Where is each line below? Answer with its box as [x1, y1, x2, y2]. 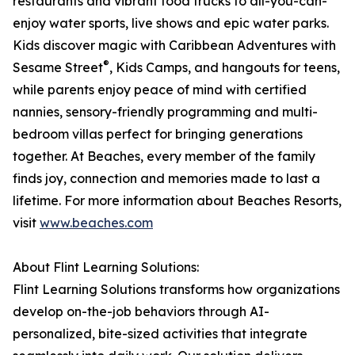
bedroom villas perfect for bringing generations [13, 126, 303, 143]
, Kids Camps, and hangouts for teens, [109, 59, 340, 76]
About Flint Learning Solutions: [13, 259, 199, 276]
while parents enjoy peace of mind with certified [13, 82, 307, 98]
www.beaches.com [40, 215, 153, 231]
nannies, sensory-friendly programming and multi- [13, 104, 318, 120]
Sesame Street [13, 59, 103, 76]
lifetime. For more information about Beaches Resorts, [13, 193, 342, 209]
